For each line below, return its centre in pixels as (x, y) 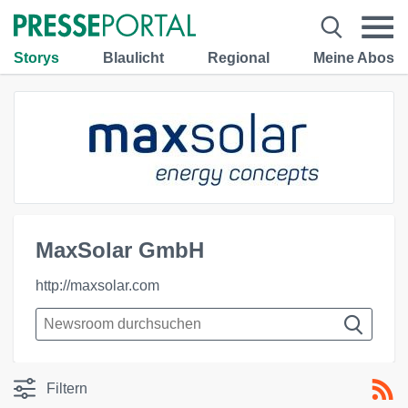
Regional (239, 57)
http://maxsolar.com (97, 286)
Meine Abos (354, 57)
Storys (36, 57)
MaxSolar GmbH (120, 250)
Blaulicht (133, 57)
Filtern (67, 388)
